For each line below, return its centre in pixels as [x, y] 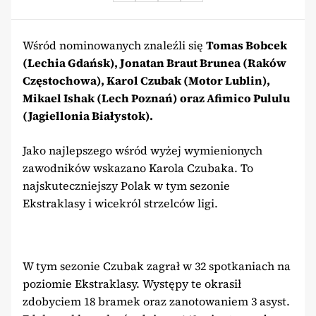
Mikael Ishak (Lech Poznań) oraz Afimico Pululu [156, 98]
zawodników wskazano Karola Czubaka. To [138, 168]
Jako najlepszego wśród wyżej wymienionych [142, 151]
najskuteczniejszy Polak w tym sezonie [126, 186]
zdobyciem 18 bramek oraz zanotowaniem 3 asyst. [156, 302]
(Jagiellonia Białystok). [88, 116]
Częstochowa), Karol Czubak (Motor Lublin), [146, 81]
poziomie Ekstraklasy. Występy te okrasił [132, 284]
